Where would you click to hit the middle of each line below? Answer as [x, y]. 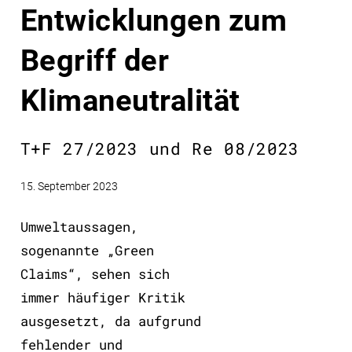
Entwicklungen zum [154, 20]
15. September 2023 [69, 187]
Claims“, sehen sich [95, 273]
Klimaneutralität [130, 101]
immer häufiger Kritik [103, 297]
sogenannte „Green [87, 250]
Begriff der [95, 60]
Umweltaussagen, [79, 226]
